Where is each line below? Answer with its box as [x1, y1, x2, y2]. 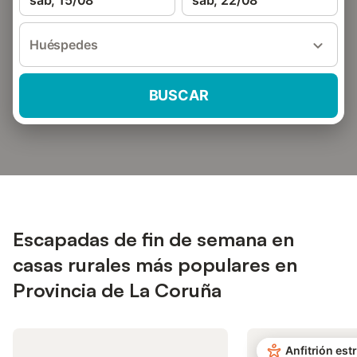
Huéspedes [29, 37, 98, 53]
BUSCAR [148, 87, 209, 104]
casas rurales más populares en [13, 253, 297, 277]
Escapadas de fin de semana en [13, 227, 294, 251]
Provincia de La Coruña [13, 278, 222, 302]
